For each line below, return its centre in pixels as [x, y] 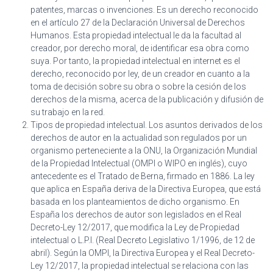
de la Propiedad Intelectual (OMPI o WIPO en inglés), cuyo [139, 163]
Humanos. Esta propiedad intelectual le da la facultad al [136, 35]
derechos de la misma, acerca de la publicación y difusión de [147, 99]
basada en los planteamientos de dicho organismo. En [135, 202]
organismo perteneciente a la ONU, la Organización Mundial [144, 151]
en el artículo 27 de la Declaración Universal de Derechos [138, 23]
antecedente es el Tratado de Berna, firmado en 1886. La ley [143, 176]
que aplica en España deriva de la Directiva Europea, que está [146, 189]
